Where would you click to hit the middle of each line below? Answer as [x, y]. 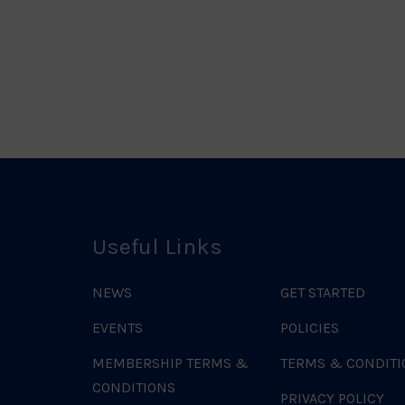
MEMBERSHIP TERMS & [170, 363]
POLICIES [310, 328]
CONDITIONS [134, 388]
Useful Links [157, 247]
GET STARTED [323, 293]
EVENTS [118, 328]
